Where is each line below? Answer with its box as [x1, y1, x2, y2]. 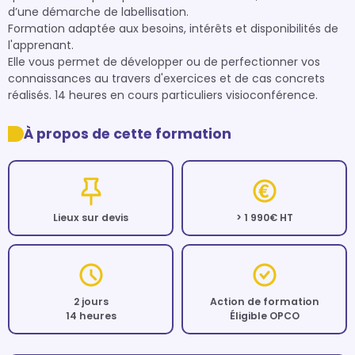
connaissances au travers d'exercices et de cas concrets [8, 71, 325, 86]
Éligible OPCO [229, 309, 300, 323]
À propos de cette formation [24, 124, 231, 143]
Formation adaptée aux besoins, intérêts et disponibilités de [8, 21, 338, 36]
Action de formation [209, 295, 319, 308]
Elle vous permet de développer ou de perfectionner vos [8, 54, 320, 70]
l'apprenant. [8, 37, 77, 53]
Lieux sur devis [53, 211, 128, 224]
